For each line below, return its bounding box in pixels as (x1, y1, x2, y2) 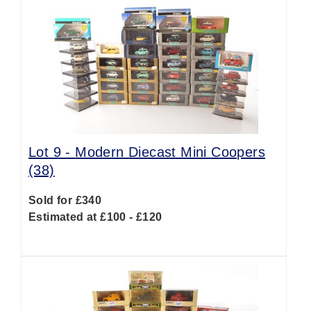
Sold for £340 (28, 194, 102, 206)
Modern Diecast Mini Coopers (75, 144, 266, 160)
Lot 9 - (28, 144, 76, 160)
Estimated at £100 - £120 (28, 211, 162, 223)
